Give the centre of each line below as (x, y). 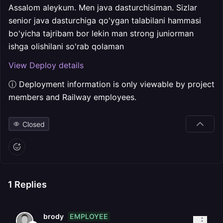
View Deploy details (46, 65)
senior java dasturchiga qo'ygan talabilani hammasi (105, 20)
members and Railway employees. (72, 97)
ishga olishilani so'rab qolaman (66, 46)
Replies (30, 184)
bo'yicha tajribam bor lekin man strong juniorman (101, 33)
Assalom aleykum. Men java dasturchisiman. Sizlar (103, 7)
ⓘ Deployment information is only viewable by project (111, 84)
